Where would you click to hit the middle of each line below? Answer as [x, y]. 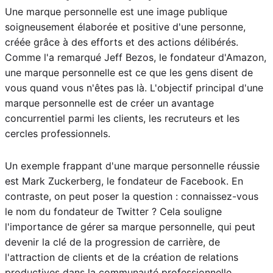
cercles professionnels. [58, 134]
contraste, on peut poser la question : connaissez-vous [132, 197]
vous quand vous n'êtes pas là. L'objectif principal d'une [134, 88]
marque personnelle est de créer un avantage [109, 103]
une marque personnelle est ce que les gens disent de [129, 73]
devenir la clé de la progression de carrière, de [112, 242]
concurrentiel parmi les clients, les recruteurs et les [122, 119]
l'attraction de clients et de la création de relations [122, 257]
